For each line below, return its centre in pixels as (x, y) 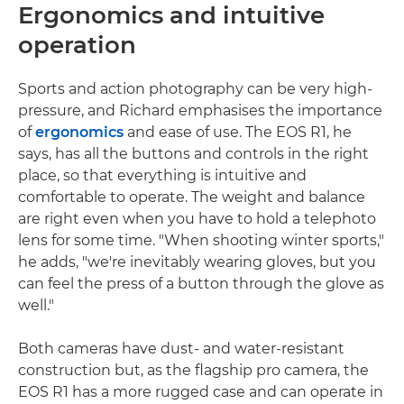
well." (36, 306)
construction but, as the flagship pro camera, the (193, 371)
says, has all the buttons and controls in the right (193, 154)
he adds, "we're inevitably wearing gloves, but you (197, 262)
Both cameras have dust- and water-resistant (181, 349)
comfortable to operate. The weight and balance (192, 197)
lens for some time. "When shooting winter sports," (201, 241)
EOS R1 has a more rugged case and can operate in (201, 392)
